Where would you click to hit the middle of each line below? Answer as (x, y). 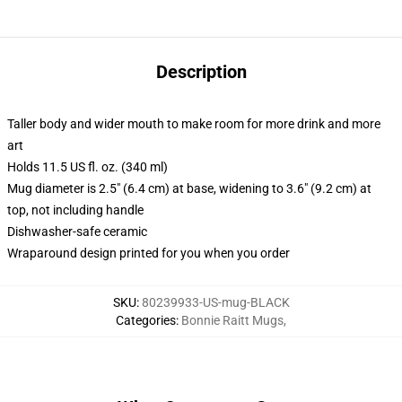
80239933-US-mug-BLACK (215, 302)
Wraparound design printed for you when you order (149, 253)
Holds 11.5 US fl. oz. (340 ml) (87, 167)
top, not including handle (75, 210)
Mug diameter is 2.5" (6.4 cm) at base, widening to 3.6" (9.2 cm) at (189, 188)
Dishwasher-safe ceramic (77, 232)
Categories (146, 320)
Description (201, 72)
